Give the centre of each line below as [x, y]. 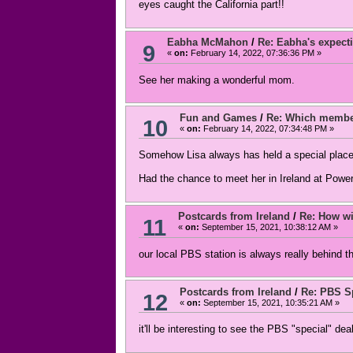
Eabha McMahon [207, 43]
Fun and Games [218, 117]
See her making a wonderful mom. [216, 80]
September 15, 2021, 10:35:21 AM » [270, 302]
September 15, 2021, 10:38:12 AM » [268, 227]
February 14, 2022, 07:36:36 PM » [255, 53]
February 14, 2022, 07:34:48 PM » [267, 128]
